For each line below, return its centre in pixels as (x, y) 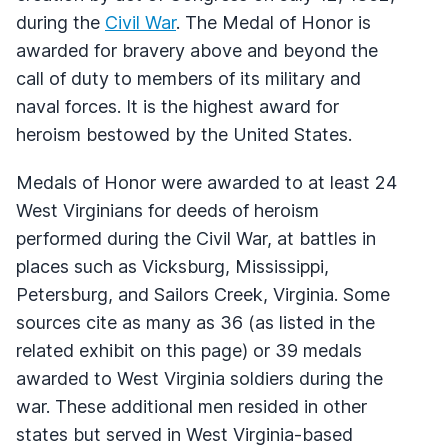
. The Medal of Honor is (273, 22)
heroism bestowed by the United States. (184, 134)
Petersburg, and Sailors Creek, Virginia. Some (203, 294)
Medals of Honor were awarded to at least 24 (206, 182)
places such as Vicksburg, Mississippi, (172, 266)
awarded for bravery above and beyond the (197, 50)
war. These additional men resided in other (191, 406)
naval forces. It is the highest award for (177, 106)
